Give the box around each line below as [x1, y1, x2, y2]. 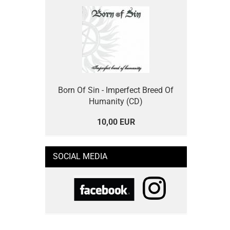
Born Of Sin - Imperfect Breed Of [58, 85, 174, 95]
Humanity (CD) [89, 97, 143, 106]
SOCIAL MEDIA [53, 151, 107, 161]
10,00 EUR [97, 117, 135, 127]
